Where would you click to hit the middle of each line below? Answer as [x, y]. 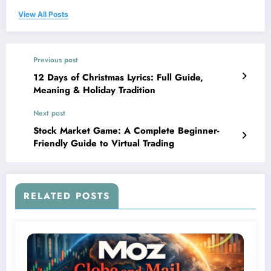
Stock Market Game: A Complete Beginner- [126, 131]
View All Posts [43, 15]
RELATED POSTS [67, 196]
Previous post [56, 60]
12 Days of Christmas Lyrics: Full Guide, [118, 78]
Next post [49, 113]
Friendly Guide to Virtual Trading [104, 144]
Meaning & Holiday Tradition [94, 90]
